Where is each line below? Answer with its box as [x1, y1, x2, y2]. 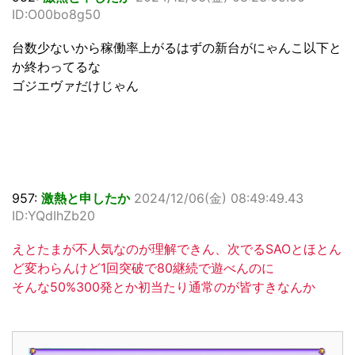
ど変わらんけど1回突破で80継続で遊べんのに [12, 260, 274, 277]
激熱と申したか [41, 190, 130, 207]
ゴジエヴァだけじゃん [12, 78, 139, 94]
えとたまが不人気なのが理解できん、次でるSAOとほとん [12, 241, 342, 258]
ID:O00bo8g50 [12, 6, 101, 23]
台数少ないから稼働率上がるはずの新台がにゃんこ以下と [12, 40, 342, 56]
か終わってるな [12, 59, 101, 75]
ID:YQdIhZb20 [12, 208, 95, 224]
